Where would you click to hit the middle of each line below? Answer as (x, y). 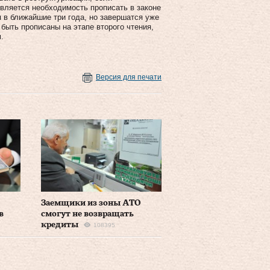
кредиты (59, 224)
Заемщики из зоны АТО (90, 203)
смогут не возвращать (87, 214)
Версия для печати (129, 77)
